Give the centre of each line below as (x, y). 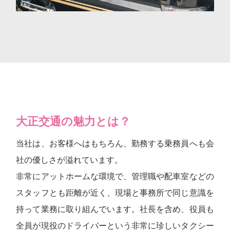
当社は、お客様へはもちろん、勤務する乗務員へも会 (115, 143)
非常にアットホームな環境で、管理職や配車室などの (115, 176)
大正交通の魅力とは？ (73, 121)
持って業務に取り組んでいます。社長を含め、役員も (115, 209)
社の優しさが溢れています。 (70, 160)
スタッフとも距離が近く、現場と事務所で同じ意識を (115, 193)
